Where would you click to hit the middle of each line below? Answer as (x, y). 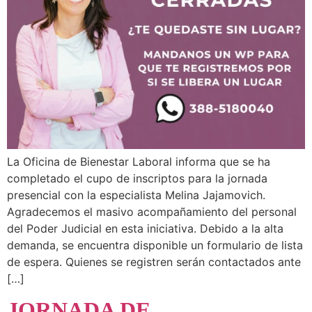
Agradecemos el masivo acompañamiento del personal (152, 211)
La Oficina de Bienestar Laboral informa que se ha (139, 161)
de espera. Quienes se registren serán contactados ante (154, 262)
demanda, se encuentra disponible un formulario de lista (155, 245)
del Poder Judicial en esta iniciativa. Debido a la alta (145, 228)
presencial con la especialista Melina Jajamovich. (136, 195)
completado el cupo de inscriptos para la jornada (137, 178)
